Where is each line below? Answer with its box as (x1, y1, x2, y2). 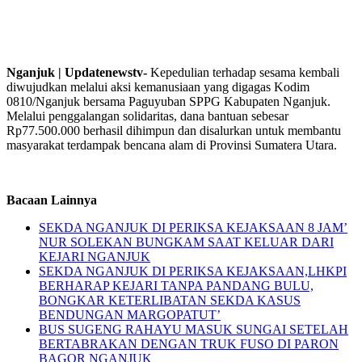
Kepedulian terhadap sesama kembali (147, 65, 339, 79)
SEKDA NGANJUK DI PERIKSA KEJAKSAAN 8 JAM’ (39, 220, 347, 234)
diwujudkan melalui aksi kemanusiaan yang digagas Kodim (6, 79, 309, 94)
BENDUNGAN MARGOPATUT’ (39, 307, 221, 322)
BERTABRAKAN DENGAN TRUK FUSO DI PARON (39, 336, 339, 351)
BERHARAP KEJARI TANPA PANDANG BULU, (39, 278, 314, 293)
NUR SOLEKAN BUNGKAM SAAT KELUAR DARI (39, 234, 334, 249)
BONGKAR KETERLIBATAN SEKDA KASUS (39, 293, 301, 307)
